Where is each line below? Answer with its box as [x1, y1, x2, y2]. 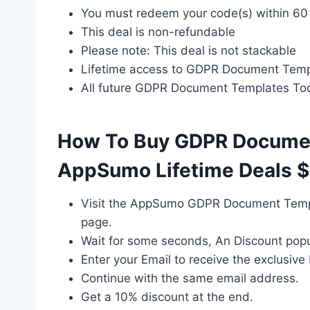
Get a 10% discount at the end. [81, 289, 253, 304]
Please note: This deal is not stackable [81, 43, 296, 57]
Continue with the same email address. [81, 271, 299, 285]
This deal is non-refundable [81, 24, 235, 39]
